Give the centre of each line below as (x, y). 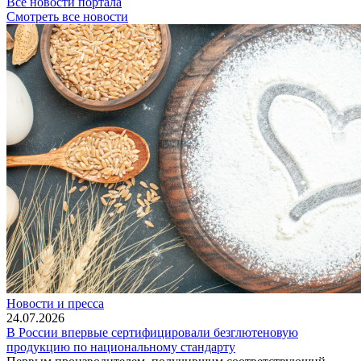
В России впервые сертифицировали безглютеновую (152, 332)
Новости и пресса (55, 303)
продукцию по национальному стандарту (121, 346)
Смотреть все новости (67, 16)
